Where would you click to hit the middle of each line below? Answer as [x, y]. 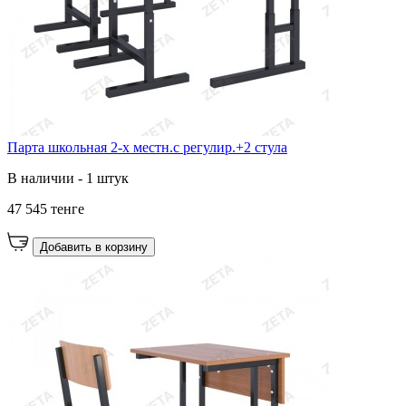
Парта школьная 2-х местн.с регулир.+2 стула [147, 147]
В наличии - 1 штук [68, 178]
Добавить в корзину [94, 246]
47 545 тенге [46, 208]
